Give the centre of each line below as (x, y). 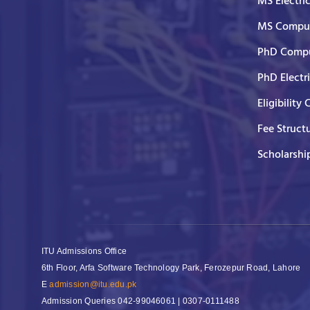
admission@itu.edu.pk (93, 284)
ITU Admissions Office (84, 251)
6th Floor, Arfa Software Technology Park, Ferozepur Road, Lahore (171, 267)
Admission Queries (80, 301)
